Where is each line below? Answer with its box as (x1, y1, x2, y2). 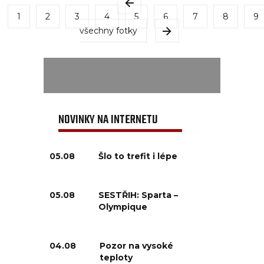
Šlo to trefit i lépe (98, 150, 177, 161)
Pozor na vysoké (100, 240, 173, 251)
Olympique (98, 201, 147, 212)
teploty (100, 252, 133, 263)
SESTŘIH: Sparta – (98, 189, 178, 200)
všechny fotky (79, 25, 137, 36)
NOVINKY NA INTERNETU (58, 110, 158, 129)
